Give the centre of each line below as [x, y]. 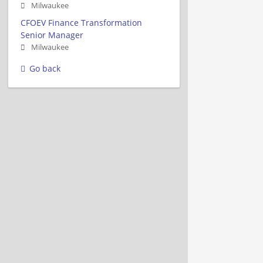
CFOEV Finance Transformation [81, 22]
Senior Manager [52, 35]
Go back [45, 68]
